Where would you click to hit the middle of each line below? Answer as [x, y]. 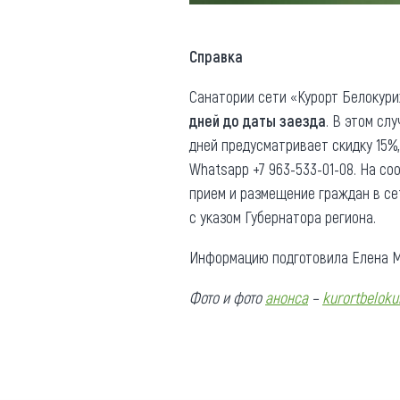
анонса [287, 297]
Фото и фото [227, 297]
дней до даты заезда [258, 120]
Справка [216, 56]
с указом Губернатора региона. [283, 217]
